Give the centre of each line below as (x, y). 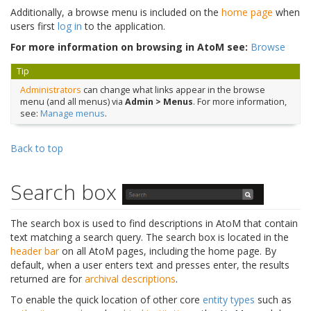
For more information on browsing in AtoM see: (129, 47)
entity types (229, 300)
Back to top (37, 149)
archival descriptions (130, 279)
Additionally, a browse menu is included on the (116, 12)
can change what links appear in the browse (173, 90)
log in (70, 26)
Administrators (50, 90)
